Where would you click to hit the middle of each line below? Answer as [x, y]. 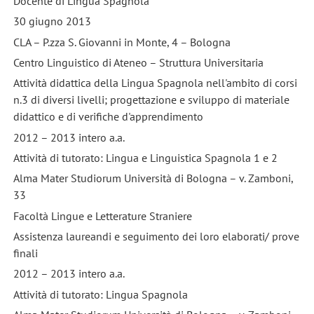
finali [25, 253]
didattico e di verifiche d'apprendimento [108, 117]
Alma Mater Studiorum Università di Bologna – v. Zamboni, [153, 178]
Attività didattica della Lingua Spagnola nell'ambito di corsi [155, 83]
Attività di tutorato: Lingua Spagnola [100, 294]
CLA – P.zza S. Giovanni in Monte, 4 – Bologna [122, 42]
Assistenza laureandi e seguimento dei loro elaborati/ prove [156, 237]
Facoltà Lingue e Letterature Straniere [102, 216]
